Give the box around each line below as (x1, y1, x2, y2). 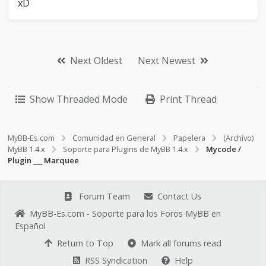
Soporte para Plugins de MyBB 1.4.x (63, 144, 189, 154)
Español (15, 220, 46, 232)
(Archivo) (223, 132, 254, 143)
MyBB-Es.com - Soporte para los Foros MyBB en (29, 208, 221, 219)
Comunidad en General (72, 132, 156, 143)
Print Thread (160, 93, 217, 106)
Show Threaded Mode (30, 93, 128, 106)
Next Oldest (70, 54, 123, 67)
